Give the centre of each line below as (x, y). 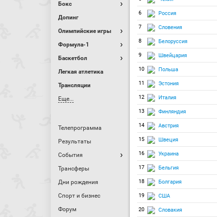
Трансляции (74, 85)
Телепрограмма (80, 128)
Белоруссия (173, 41)
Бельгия (169, 168)
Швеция (168, 139)
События (70, 155)
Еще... (66, 99)
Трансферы (74, 169)
